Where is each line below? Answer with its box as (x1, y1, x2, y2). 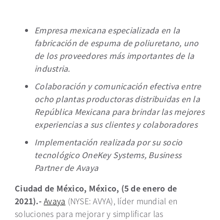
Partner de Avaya (34, 162, 98, 173)
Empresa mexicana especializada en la (34, 24, 180, 36)
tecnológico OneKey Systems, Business (34, 149, 181, 161)
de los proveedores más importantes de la (34, 50, 194, 61)
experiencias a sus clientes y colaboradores (34, 118, 197, 130)
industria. (34, 62, 70, 74)
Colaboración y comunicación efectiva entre (34, 80, 201, 92)
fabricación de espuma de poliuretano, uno (34, 37, 199, 49)
